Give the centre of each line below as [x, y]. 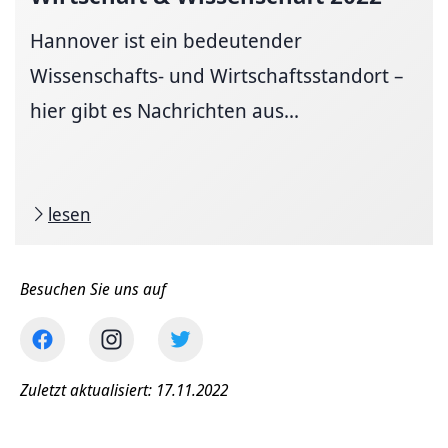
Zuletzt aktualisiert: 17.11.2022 [124, 389]
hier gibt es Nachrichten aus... [164, 110]
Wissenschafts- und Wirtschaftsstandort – [216, 75]
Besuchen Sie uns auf [93, 288]
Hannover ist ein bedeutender [166, 40]
